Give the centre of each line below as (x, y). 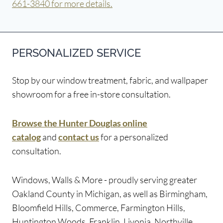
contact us (79, 137)
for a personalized (134, 137)
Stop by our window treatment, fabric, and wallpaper (110, 80)
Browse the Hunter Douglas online (80, 123)
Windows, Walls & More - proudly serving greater (105, 179)
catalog (26, 137)
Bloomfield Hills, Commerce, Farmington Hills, (99, 207)
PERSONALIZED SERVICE (76, 53)
